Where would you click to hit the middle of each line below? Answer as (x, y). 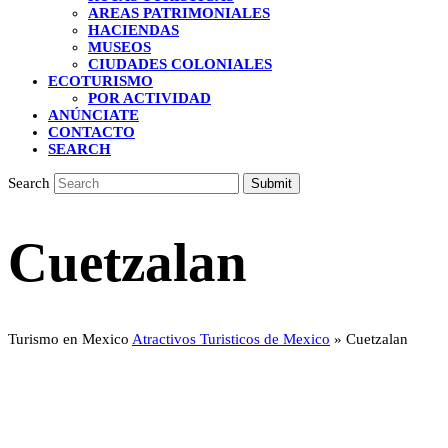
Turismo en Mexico (68, 338)
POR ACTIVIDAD (149, 98)
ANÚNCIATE (93, 115)
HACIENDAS (133, 30)
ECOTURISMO (100, 81)
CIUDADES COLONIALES (180, 64)
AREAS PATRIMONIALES (179, 13)
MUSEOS (119, 47)
